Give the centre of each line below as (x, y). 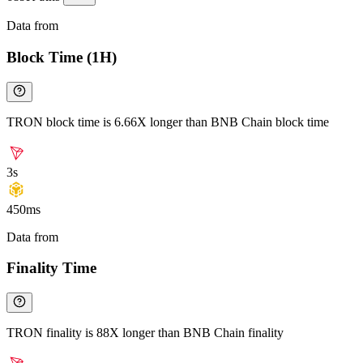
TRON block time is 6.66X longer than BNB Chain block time (168, 122)
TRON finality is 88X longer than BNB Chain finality (145, 333)
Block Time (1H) (62, 58)
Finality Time (51, 268)
